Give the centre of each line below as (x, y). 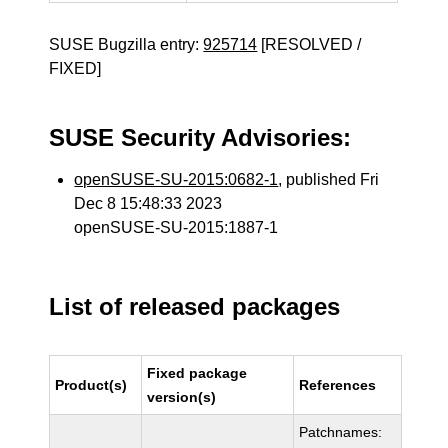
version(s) (182, 397)
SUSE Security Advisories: (200, 137)
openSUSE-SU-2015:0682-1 (176, 179)
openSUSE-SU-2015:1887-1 (176, 227)
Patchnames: (341, 432)
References (338, 385)
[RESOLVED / (309, 44)
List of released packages (195, 306)
